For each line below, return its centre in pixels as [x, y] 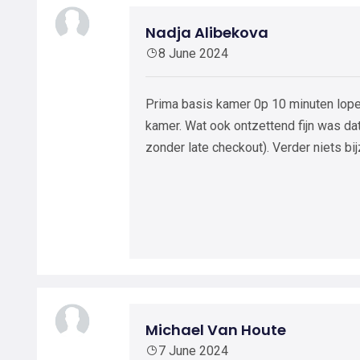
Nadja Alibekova [207, 33]
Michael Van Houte [216, 330]
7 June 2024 [193, 351]
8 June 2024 [193, 53]
